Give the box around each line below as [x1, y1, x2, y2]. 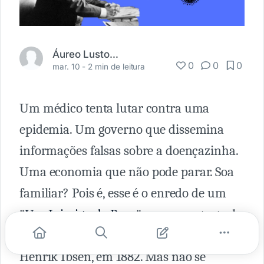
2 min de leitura [88, 61, 146, 71]
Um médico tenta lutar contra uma [19, 100, 210, 116]
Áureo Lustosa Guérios [110, 47, 118, 60]
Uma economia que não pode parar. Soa [19, 164, 234, 180]
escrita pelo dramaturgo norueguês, [19, 227, 213, 243]
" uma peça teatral [136, 206, 236, 222]
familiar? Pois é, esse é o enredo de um [19, 185, 226, 201]
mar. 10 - [52, 61, 88, 71]
